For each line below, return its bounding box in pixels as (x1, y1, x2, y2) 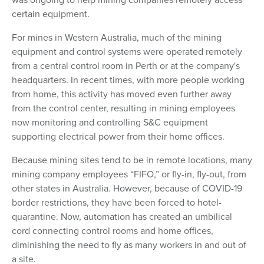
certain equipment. (12, 7, 90, 21)
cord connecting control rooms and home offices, (12, 224, 213, 237)
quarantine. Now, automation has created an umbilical (12, 210, 232, 223)
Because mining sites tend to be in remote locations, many (12, 153, 252, 167)
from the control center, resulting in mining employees (12, 101, 235, 115)
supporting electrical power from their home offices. (12, 130, 225, 143)
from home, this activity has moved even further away (12, 87, 232, 101)
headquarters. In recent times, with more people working (12, 73, 245, 87)
